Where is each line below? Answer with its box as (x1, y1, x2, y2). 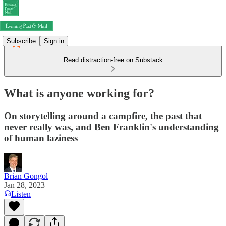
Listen (11, 189, 31, 198)
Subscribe (7, 37, 36, 45)
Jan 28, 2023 (4, 180, 45, 189)
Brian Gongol (4, 171, 48, 180)
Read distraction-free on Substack (63, 56, 163, 64)
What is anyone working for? (4, 86, 154, 100)
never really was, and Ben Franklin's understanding (4, 121, 219, 132)
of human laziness (4, 132, 78, 143)
